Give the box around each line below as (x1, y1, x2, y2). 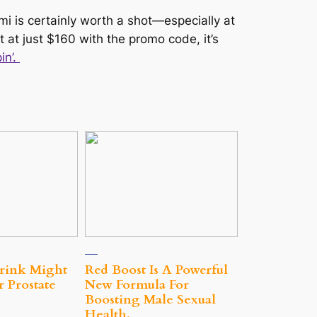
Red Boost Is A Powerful (85, 261, 228, 279)
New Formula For (85, 276, 189, 294)
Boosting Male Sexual (85, 291, 216, 309)
